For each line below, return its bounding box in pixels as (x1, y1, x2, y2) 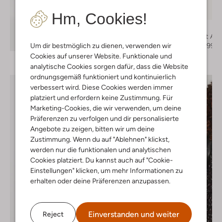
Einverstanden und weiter (88, 210, 179, 219)
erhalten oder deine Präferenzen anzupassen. (30, 177, 170, 185)
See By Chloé (158, 23, 201, 32)
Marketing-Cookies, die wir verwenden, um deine (30, 104, 181, 112)
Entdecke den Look (43, 36, 103, 44)
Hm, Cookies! (52, 10, 147, 28)
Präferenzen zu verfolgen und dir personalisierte (30, 114, 179, 122)
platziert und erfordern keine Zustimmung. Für (30, 94, 173, 102)
